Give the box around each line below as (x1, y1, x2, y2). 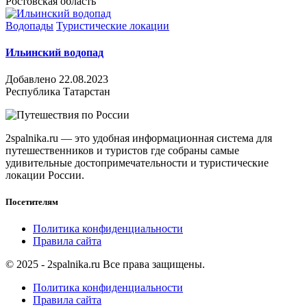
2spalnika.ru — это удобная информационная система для (5, 132, 272, 145)
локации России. (5, 169, 84, 182)
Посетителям (5, 197, 58, 208)
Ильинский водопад (5, 46, 103, 58)
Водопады (5, 19, 53, 32)
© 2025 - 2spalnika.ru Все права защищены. (5, 258, 205, 271)
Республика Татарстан (5, 86, 110, 98)
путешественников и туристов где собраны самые (5, 145, 239, 157)
